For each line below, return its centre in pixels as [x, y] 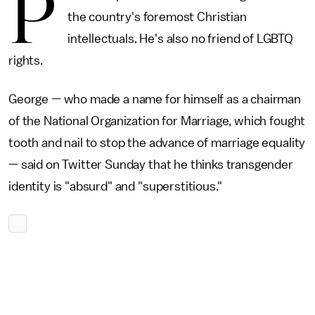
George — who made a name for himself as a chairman [155, 99]
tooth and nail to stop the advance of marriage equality [157, 143]
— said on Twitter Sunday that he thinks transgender [151, 165]
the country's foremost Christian [157, 17]
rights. [26, 60]
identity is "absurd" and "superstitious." [115, 186]
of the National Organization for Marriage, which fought [157, 121]
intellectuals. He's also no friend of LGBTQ [180, 39]
